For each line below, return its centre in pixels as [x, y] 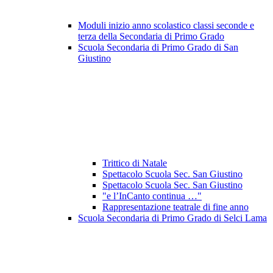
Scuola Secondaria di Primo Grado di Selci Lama [172, 218]
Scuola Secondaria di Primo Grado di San [158, 48]
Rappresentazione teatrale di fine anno [175, 207]
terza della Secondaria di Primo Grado [151, 37]
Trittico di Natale [135, 163]
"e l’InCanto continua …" [152, 196]
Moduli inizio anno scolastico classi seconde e [166, 26]
